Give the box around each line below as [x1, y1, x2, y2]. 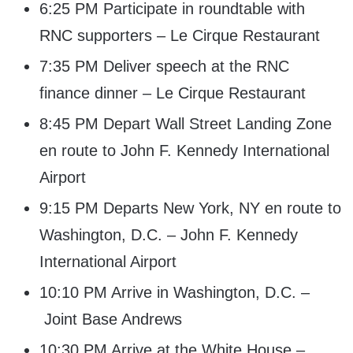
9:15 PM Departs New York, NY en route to [39, 199, 341, 217]
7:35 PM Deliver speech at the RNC [39, 58, 289, 76]
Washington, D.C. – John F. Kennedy [39, 226, 298, 244]
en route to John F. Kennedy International [39, 142, 329, 160]
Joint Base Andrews [39, 310, 182, 329]
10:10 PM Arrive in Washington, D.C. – [39, 284, 310, 302]
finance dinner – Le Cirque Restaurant [39, 84, 306, 102]
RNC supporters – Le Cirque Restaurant [39, 27, 320, 45]
